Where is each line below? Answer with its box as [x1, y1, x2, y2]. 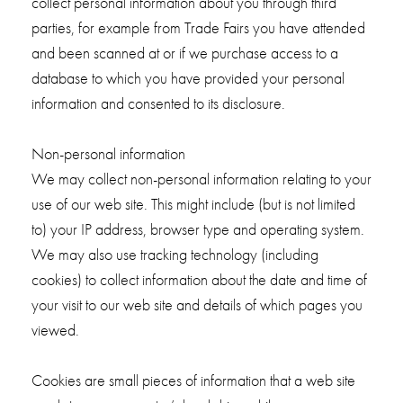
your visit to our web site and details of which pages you [31, 295, 363, 315]
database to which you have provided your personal [31, 68, 345, 88]
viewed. [31, 320, 79, 340]
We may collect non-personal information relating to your [31, 169, 372, 189]
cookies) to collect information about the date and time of [31, 270, 367, 290]
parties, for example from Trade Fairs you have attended [31, 18, 365, 38]
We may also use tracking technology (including [31, 245, 318, 264]
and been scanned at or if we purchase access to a [31, 43, 338, 63]
